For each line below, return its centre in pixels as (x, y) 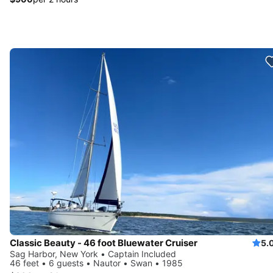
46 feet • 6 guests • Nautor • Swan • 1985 (96, 263)
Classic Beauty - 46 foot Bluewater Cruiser (104, 243)
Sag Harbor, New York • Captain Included (93, 253)
